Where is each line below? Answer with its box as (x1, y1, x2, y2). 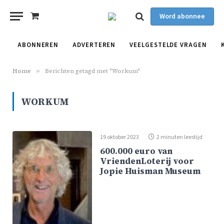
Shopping (30, 16, 64, 28)
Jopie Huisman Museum (100, 165, 201, 177)
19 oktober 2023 (100, 133, 139, 141)
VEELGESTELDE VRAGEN (129, 40, 207, 49)
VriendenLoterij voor (100, 155, 194, 167)
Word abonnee (159, 11, 205, 21)
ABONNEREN (17, 40, 59, 49)
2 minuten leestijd (156, 133, 203, 141)
